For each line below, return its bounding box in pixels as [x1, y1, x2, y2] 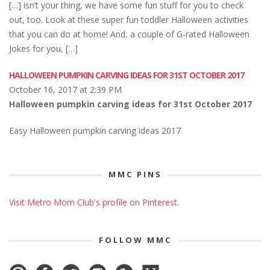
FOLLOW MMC [98, 234, 172, 245]
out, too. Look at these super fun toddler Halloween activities [9, 13, 248, 25]
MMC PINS [108, 168, 162, 180]
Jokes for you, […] [9, 42, 78, 54]
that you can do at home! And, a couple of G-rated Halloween [9, 28, 250, 40]
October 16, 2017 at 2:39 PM [9, 83, 122, 95]
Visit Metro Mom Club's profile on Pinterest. [9, 196, 179, 208]
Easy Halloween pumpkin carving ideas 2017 [9, 124, 181, 136]
